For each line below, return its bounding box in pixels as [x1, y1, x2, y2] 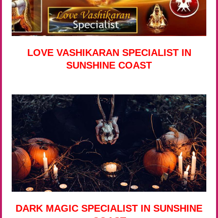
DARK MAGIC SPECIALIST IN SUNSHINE [16, 202, 202, 214]
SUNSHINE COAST [66, 59, 152, 71]
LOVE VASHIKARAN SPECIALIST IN [27, 47, 191, 58]
